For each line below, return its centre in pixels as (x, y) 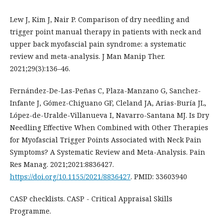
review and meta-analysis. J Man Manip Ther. (87, 56)
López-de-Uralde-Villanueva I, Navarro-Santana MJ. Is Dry (110, 115)
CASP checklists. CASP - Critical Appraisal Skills (91, 199)
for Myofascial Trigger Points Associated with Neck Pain (106, 140)
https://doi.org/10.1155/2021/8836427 (70, 177)
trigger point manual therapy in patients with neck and (106, 32)
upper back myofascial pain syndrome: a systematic (98, 44)
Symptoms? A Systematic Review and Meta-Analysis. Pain (108, 152)
